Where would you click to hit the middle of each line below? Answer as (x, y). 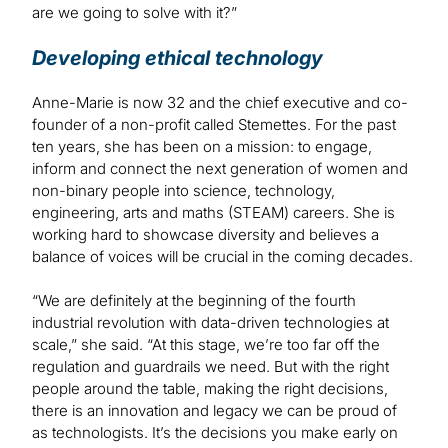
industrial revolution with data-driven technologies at (210, 323)
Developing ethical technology (177, 58)
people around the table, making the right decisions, (210, 389)
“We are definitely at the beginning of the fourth (194, 301)
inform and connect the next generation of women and (220, 169)
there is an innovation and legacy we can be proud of (214, 411)
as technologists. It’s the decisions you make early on (215, 433)
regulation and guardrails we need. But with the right (210, 367)
